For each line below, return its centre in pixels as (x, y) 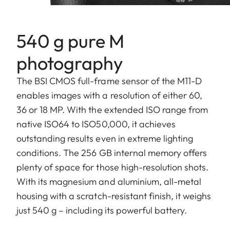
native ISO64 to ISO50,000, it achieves (96, 124)
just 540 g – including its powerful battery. (103, 210)
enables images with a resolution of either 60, (110, 95)
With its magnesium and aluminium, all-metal (109, 182)
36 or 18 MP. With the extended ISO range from (112, 110)
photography (70, 63)
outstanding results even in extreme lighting (105, 139)
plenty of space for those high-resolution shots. (113, 167)
